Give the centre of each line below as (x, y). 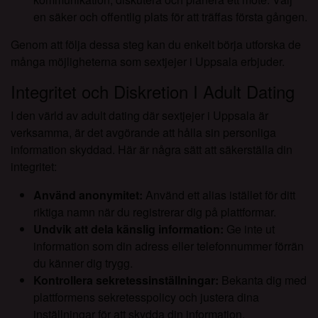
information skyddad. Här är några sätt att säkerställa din (152, 150)
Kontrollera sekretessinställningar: (126, 280)
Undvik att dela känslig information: (128, 229)
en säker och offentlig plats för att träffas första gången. (170, 17)
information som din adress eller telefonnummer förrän (169, 246)
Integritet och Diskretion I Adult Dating (153, 92)
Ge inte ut (249, 229)
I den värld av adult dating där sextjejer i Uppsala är (139, 116)
